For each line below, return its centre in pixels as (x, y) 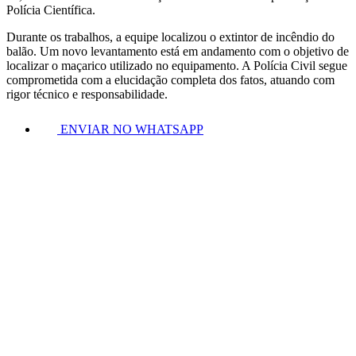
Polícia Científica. (51, 10)
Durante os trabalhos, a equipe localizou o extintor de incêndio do (170, 37)
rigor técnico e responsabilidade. (87, 94)
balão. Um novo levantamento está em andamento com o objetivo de (178, 51)
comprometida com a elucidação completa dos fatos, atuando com (170, 79)
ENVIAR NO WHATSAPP (132, 129)
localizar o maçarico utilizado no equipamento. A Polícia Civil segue (177, 65)
